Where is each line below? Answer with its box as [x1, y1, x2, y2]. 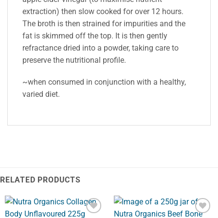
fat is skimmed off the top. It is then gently [22, 31, 167, 40]
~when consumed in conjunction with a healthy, [22, 77, 186, 87]
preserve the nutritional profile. [22, 55, 126, 65]
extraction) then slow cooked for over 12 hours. [22, 6, 183, 16]
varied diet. [22, 90, 60, 99]
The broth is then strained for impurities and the [22, 18, 185, 28]
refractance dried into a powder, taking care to [22, 43, 179, 53]
